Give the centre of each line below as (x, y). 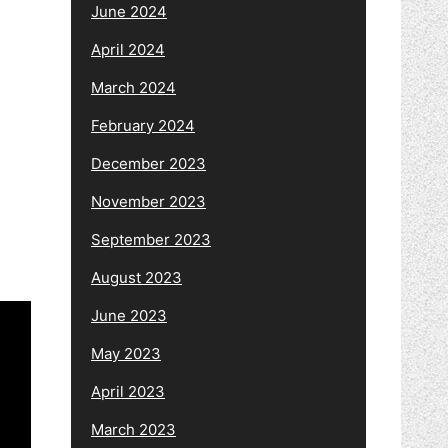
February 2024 (143, 125)
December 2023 (148, 163)
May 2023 (126, 353)
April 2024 (128, 49)
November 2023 (148, 201)
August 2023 (136, 277)
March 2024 (133, 87)
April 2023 (128, 391)
